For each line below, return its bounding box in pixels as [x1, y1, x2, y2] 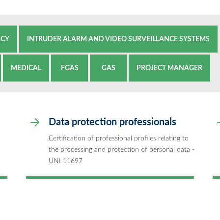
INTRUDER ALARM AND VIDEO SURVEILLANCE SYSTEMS [27, 35, 210, 43]
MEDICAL [11, 64, 41, 72]
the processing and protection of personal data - [49, 145, 194, 153]
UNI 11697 [49, 157, 82, 165]
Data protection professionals [49, 117, 176, 127]
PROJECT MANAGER [137, 64, 202, 72]
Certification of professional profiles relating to [49, 134, 189, 142]
